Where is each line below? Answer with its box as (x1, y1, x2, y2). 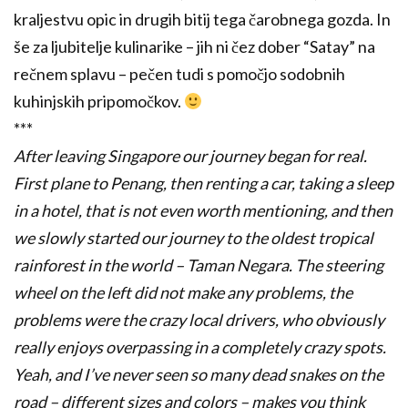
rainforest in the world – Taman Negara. (14, 255, 295, 276)
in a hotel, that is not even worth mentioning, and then (14, 200, 393, 221)
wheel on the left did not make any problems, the (14, 282, 352, 303)
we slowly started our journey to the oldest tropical (14, 228, 373, 249)
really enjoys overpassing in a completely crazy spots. (14, 337, 386, 358)
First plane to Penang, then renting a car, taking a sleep (14, 173, 393, 194)
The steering (295, 255, 383, 276)
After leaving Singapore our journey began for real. (14, 146, 367, 167)
